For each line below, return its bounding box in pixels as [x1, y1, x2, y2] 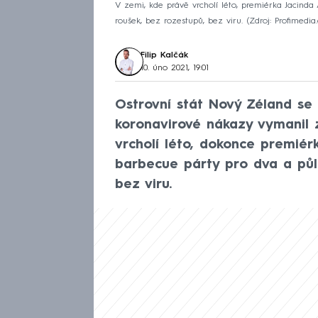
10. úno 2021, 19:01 [141, 63, 209, 72]
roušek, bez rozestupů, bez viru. [115, 16, 243, 26]
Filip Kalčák [141, 50, 189, 60]
